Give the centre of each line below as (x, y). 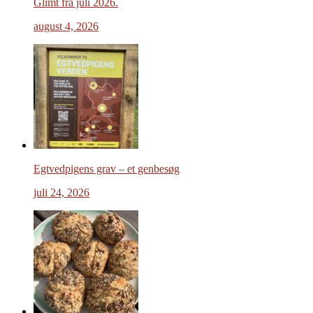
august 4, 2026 (66, 26)
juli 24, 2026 (61, 192)
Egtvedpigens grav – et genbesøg (107, 168)
